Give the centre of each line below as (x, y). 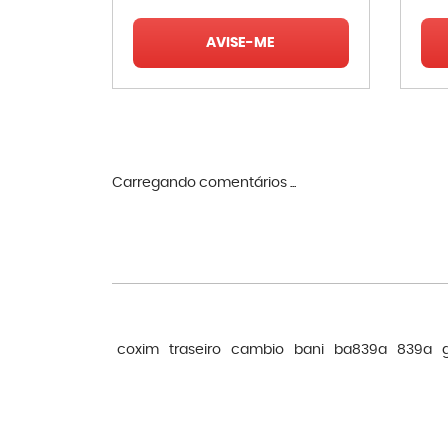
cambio (257, 350)
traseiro (195, 350)
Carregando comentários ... (204, 183)
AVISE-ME (241, 42)
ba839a (360, 350)
